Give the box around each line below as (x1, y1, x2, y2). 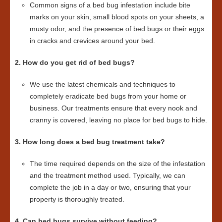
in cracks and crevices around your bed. (30, 37, 155, 45)
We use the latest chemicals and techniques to (30, 80, 175, 89)
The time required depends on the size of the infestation (30, 160, 205, 168)
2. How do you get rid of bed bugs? (15, 58, 135, 67)
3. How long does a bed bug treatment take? (15, 138, 165, 146)
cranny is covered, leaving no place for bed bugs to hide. (30, 116, 207, 124)
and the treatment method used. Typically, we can (30, 171, 185, 180)
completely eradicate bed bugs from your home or (30, 92, 186, 101)
